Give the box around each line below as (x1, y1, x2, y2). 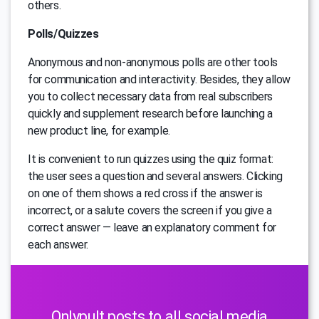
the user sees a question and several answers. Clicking (28, 169, 283, 183)
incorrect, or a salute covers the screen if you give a (28, 203, 272, 217)
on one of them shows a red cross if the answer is (28, 186, 263, 200)
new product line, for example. (28, 123, 170, 137)
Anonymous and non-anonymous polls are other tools (28, 55, 278, 69)
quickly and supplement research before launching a (28, 106, 273, 120)
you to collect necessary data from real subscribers (28, 89, 273, 103)
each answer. (28, 237, 89, 251)
